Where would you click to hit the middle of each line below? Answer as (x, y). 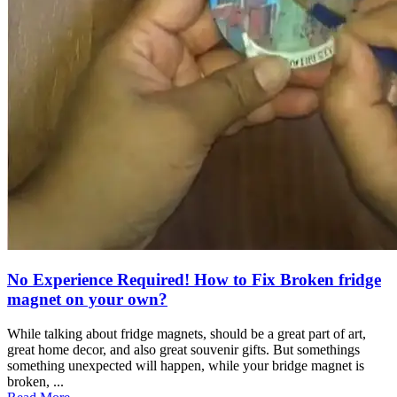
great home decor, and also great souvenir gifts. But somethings (183, 349)
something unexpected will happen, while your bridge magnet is (186, 365)
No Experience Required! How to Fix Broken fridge (194, 280)
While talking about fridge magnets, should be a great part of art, (187, 333)
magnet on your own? (87, 300)
